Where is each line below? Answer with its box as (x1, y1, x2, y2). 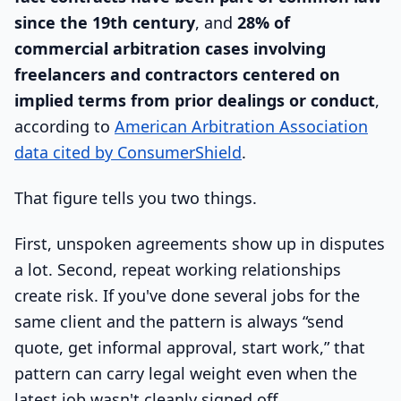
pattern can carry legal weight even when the (14, 362, 357, 384)
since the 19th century (14, 12, 195, 34)
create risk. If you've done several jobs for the (14, 284, 360, 306)
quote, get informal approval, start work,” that (14, 336, 365, 358)
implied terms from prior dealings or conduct (14, 90, 375, 112)
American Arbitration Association (115, 115, 368, 138)
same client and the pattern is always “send (14, 310, 344, 332)
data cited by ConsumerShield (14, 141, 242, 164)
